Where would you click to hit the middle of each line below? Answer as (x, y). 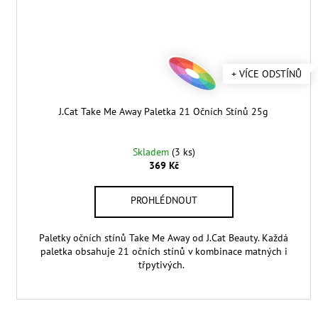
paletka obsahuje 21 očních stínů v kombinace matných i (164, 252)
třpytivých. (164, 265)
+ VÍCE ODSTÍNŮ (267, 74)
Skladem (152, 152)
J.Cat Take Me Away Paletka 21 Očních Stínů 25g (164, 112)
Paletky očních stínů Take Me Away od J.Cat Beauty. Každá (164, 238)
